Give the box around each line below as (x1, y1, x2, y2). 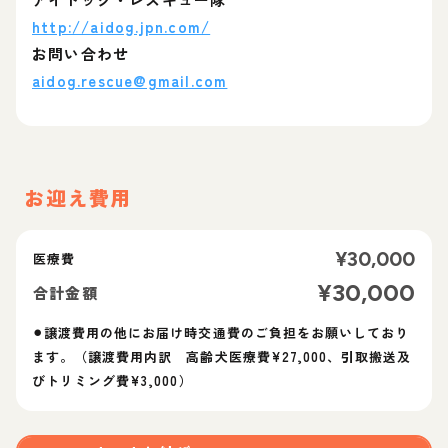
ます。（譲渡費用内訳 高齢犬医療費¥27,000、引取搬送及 (32, 347, 412, 366)
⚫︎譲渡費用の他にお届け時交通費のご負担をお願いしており (32, 323, 410, 342)
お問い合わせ (32, 43, 130, 64)
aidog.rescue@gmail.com (32, 70, 228, 91)
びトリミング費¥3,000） (32, 371, 193, 390)
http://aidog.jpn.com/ (32, 16, 211, 37)
